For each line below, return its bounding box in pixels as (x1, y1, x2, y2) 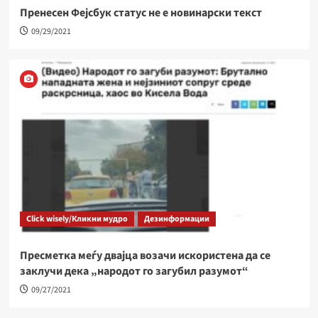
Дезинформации (143, 212, 209, 225)
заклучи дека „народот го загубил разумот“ (19, 263, 248, 279)
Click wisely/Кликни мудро (26, 212, 128, 225)
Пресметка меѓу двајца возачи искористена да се (19, 247, 270, 263)
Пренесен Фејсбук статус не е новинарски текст (19, 4, 262, 21)
